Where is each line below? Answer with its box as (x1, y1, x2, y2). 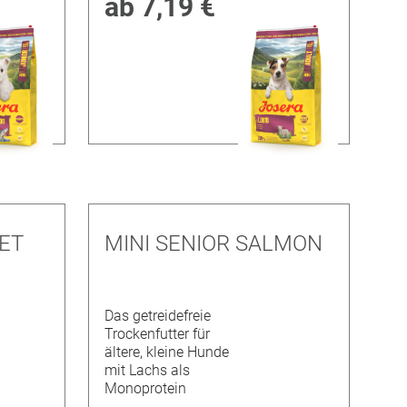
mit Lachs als (104, 362, 190, 380)
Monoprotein (104, 380, 186, 398)
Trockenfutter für (104, 325, 210, 343)
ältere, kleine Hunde (104, 343, 229, 362)
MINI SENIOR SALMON (104, 230, 323, 256)
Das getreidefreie (104, 307, 211, 325)
